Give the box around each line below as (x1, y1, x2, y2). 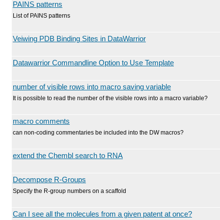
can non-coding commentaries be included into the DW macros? (13, 129, 184, 136)
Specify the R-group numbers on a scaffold (13, 188, 126, 194)
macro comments (13, 117, 70, 125)
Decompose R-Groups (13, 176, 86, 184)
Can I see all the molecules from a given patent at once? (13, 210, 192, 218)
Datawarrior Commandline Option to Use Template (13, 59, 174, 67)
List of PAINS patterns (13, 12, 70, 19)
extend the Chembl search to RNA (13, 152, 123, 160)
